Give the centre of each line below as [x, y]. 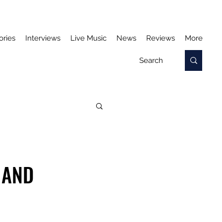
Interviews [43, 38]
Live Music [88, 38]
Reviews [161, 38]
